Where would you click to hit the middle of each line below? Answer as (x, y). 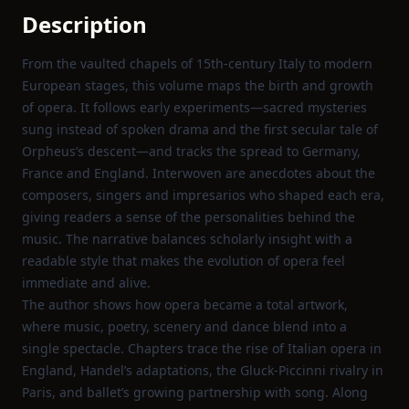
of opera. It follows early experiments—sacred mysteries (194, 107)
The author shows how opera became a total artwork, (185, 304)
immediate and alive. (86, 283)
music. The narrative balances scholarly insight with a (187, 239)
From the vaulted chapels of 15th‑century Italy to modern (197, 63)
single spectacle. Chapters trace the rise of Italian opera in (202, 348)
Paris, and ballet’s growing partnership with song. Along (195, 392)
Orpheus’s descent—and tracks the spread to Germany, (191, 151)
